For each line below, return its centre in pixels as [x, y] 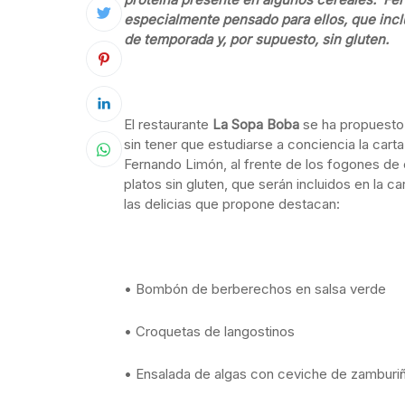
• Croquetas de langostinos [209, 331]
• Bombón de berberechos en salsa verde [255, 289]
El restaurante [168, 124]
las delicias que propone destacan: [232, 204]
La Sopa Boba [256, 124]
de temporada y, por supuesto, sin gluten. [256, 39]
